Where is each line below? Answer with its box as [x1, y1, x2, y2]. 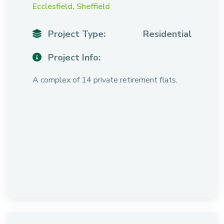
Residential [143, 28, 191, 40]
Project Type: [45, 28, 105, 40]
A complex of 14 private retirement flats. [32, 74, 177, 85]
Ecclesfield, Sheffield [32, 1, 110, 12]
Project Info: [45, 51, 100, 63]
